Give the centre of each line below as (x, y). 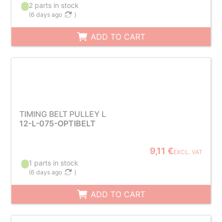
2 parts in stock (54, 5)
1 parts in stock (54, 163)
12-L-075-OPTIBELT (57, 123)
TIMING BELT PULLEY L (62, 114)
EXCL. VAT (188, 152)
